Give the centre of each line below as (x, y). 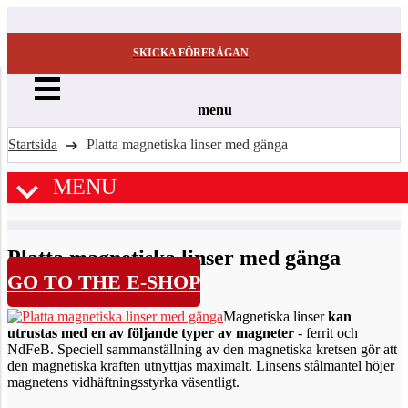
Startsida (33, 144)
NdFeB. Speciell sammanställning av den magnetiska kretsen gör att (202, 349)
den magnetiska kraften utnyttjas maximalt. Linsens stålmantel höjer (201, 366)
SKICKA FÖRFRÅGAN (191, 53)
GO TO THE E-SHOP (104, 282)
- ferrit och (326, 333)
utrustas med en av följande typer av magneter (151, 333)
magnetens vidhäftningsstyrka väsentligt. (123, 382)
